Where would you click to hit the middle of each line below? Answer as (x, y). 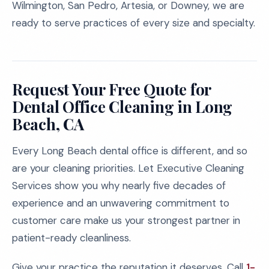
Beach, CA (48, 124)
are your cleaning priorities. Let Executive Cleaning (128, 168)
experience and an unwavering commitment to (121, 203)
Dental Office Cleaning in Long (122, 107)
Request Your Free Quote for (112, 89)
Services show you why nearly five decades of (119, 186)
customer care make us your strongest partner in (126, 220)
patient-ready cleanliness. (71, 238)
